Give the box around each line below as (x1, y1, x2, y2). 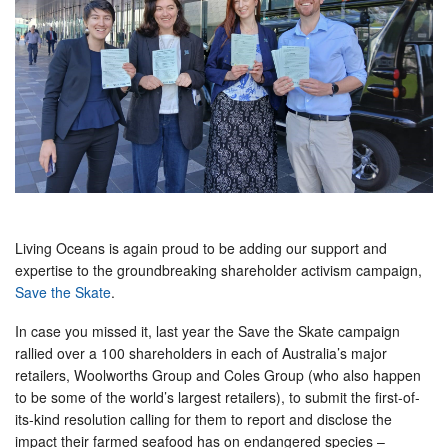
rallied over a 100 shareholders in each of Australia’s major (15, 342, 387, 363)
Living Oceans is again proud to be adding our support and (15, 237, 387, 258)
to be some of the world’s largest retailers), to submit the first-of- (15, 386, 420, 407)
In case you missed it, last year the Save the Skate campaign (15, 320, 400, 341)
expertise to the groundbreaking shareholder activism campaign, (15, 259, 422, 280)
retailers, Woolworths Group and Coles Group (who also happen (15, 364, 421, 385)
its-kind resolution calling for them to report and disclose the (15, 408, 392, 429)
